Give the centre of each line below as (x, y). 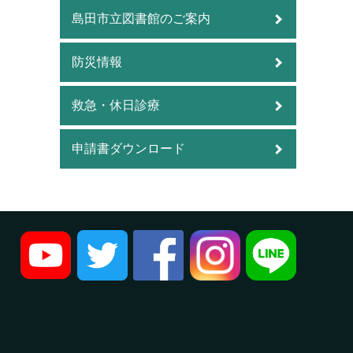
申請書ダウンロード (128, 149)
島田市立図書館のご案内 (141, 19)
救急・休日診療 (116, 106)
